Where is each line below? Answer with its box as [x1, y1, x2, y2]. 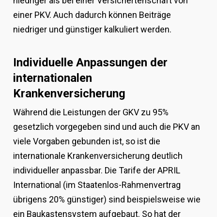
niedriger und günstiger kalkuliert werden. [13, 24, 171, 35]
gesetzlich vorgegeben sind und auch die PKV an [13, 122, 200, 132]
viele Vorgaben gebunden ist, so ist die [13, 136, 160, 147]
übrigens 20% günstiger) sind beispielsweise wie [13, 194, 201, 205]
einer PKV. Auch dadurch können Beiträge [13, 10, 171, 20]
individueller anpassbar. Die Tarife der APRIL [13, 165, 180, 176]
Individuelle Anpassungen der [13, 56, 168, 70]
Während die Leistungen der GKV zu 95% [13, 107, 169, 118]
